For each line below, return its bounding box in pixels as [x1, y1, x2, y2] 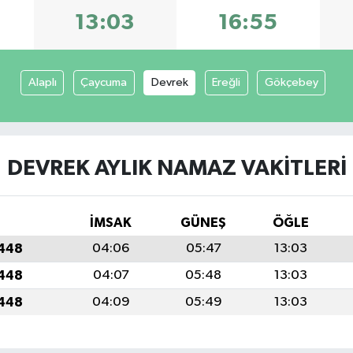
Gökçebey [264, 76, 318, 88]
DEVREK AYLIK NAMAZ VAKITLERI [6, 157, 347, 180]
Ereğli [212, 76, 241, 88]
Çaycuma [80, 76, 128, 88]
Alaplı [28, 76, 57, 88]
